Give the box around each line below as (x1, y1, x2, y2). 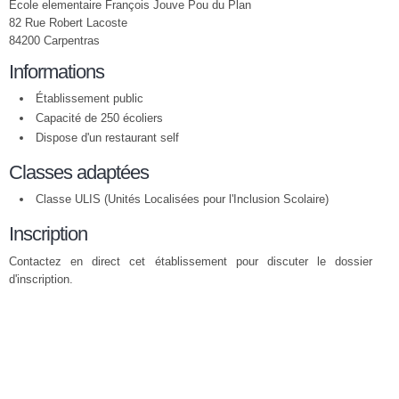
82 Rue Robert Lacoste (9, 16, 127, 29)
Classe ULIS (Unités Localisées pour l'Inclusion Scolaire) (36, 192, 329, 206)
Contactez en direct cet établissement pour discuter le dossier (9, 255, 372, 268)
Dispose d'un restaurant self (36, 131, 179, 144)
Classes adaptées (9, 161, 149, 183)
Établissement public (36, 92, 143, 105)
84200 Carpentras (9, 34, 100, 47)
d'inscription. (9, 273, 73, 286)
